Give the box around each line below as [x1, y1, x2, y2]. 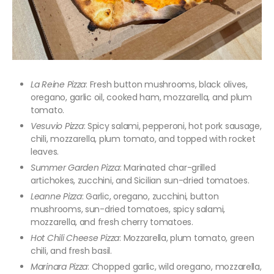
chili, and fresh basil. [31, 245, 112, 257]
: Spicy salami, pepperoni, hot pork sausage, [83, 120, 262, 133]
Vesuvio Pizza [31, 120, 84, 133]
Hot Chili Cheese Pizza [31, 232, 120, 245]
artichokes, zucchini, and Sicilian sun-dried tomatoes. [31, 174, 250, 187]
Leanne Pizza [31, 190, 82, 203]
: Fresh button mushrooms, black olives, [86, 78, 248, 91]
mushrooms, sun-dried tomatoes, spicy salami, [31, 203, 226, 216]
